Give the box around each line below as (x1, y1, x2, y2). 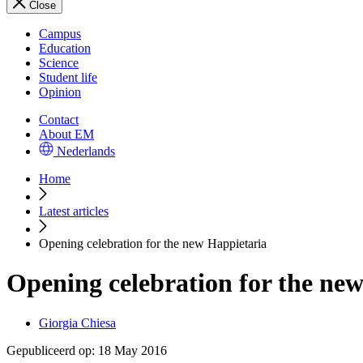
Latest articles (39, 204, 109, 218)
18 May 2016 (98, 343, 167, 357)
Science (39, 56, 79, 70)
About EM (39, 127, 94, 141)
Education (39, 41, 91, 55)
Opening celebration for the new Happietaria (39, 237, 267, 250)
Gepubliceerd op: (6, 343, 95, 357)
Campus (39, 27, 81, 41)
